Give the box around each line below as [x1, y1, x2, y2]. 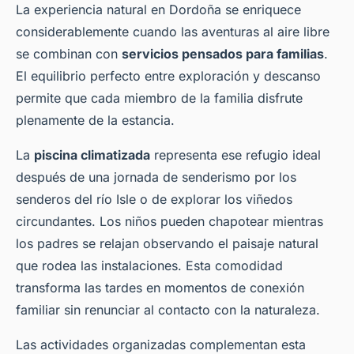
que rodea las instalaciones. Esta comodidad [16, 257, 283, 273]
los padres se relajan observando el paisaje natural [16, 235, 318, 251]
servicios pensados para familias [122, 45, 324, 62]
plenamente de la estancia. [16, 111, 175, 128]
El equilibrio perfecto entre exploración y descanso [16, 67, 321, 84]
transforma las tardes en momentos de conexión [16, 279, 304, 296]
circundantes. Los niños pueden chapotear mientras [16, 213, 323, 229]
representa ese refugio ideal [150, 146, 321, 163]
